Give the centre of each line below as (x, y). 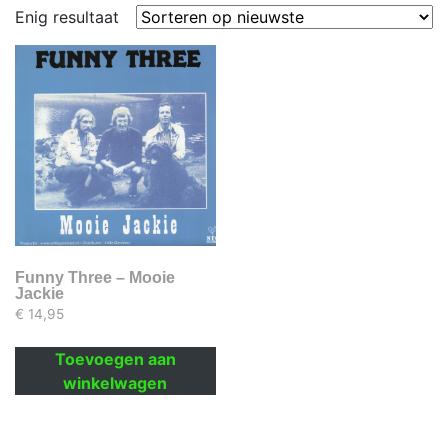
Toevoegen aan (115, 359)
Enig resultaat (67, 17)
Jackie (39, 293)
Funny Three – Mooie (95, 277)
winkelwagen (115, 383)
